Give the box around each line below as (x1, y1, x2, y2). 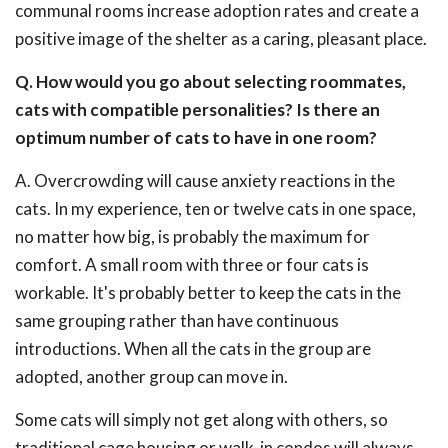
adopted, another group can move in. (15, 366, 288, 387)
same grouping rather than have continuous (15, 310, 339, 331)
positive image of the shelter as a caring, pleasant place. (15, 28, 427, 49)
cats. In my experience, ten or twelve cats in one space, (15, 198, 416, 219)
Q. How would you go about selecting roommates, (15, 71, 406, 92)
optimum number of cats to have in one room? (15, 127, 377, 148)
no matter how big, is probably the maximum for (15, 226, 370, 247)
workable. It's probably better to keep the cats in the (15, 282, 401, 303)
